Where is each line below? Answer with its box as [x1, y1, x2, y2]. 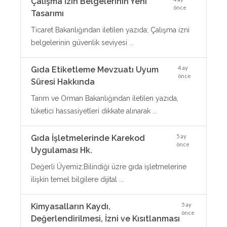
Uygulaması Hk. [31, 145, 92, 155]
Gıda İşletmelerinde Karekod [31, 133, 145, 143]
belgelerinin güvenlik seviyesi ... [31, 39, 134, 47]
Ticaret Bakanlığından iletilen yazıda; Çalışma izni [31, 26, 190, 34]
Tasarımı [31, 9, 64, 18]
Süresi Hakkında [31, 77, 95, 87]
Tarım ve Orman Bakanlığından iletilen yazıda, [31, 94, 178, 102]
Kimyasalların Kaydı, [31, 202, 110, 211]
